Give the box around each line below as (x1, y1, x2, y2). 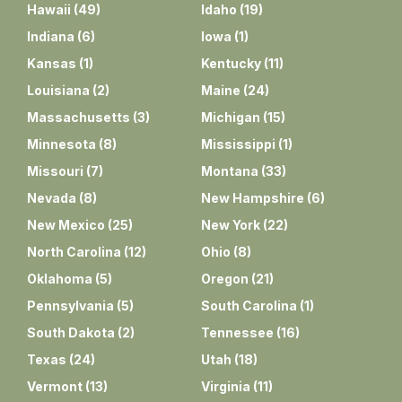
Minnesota (27, 135, 96, 152)
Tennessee (201, 324, 274, 340)
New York (201, 216, 260, 232)
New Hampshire (201, 189, 304, 205)
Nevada (27, 189, 76, 205)
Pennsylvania (27, 297, 114, 313)
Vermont (27, 378, 83, 394)
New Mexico (27, 216, 105, 232)
